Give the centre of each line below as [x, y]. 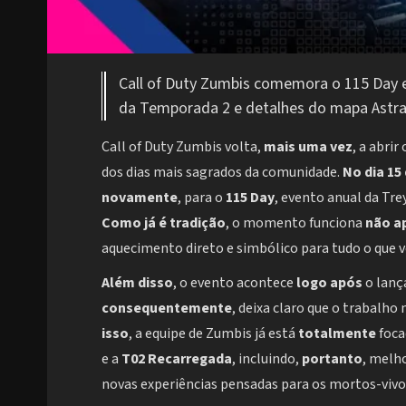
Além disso [137, 283]
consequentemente [167, 309]
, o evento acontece [235, 283]
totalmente [337, 334]
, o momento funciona [295, 223]
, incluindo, [267, 359]
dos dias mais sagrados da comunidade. [222, 173]
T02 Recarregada [177, 359]
